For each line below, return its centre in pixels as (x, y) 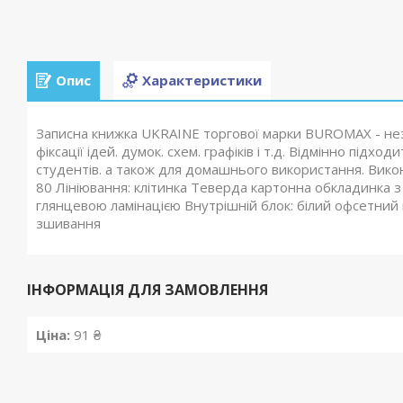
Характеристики (202, 81)
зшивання (68, 223)
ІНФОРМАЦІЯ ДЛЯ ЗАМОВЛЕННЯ (148, 290)
